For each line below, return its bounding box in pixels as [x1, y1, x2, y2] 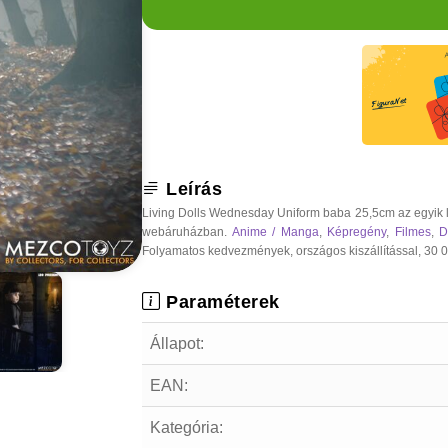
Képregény [327, 224, 387, 239]
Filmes [394, 224, 431, 239]
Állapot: [150, 334, 204, 352]
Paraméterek [160, 291, 280, 312]
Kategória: [150, 418, 223, 436]
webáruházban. [142, 224, 232, 239]
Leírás [160, 178, 222, 199]
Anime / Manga [231, 224, 319, 239]
